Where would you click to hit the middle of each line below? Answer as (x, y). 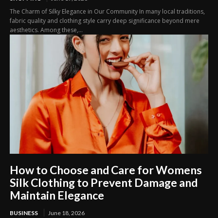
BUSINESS (24, 213)
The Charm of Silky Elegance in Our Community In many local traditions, (107, 12)
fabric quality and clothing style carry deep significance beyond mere (105, 21)
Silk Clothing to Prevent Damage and (104, 182)
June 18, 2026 (66, 213)
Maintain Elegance (57, 195)
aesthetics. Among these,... (46, 30)
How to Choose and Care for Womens (106, 170)
